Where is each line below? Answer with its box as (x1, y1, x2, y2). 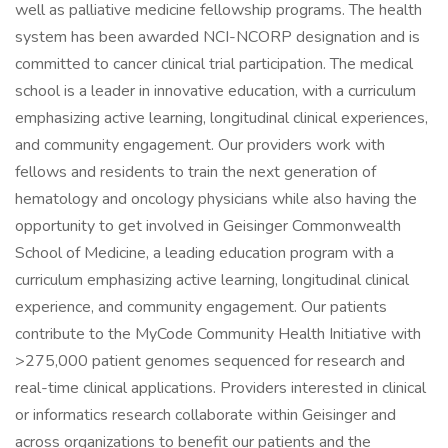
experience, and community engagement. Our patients (15, 296, 387, 318)
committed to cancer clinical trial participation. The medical (15, 53, 413, 75)
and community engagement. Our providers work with (15, 134, 385, 156)
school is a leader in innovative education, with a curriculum (15, 80, 416, 102)
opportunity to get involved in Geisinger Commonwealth (15, 215, 401, 237)
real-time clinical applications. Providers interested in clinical (15, 377, 426, 399)
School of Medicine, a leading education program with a (15, 242, 394, 264)
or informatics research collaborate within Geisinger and (15, 404, 396, 426)
